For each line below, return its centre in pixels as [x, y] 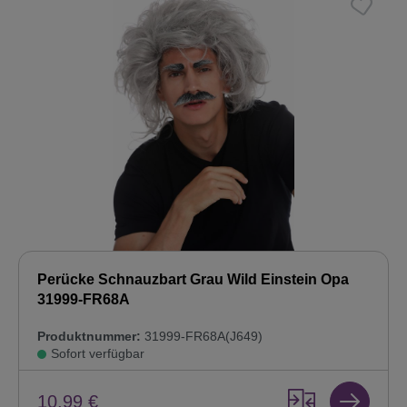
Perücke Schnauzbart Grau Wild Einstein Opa [193, 280]
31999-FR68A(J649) [202, 337]
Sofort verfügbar [98, 354]
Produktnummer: [89, 337]
